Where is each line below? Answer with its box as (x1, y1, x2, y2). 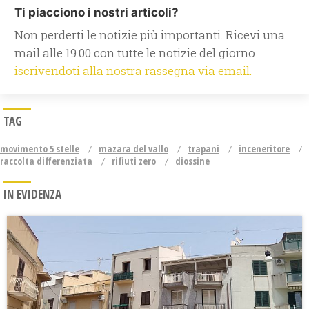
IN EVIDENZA (3, 186, 61, 203)
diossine (175, 154, 210, 168)
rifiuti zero (112, 154, 156, 168)
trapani (188, 142, 219, 156)
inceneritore (239, 142, 290, 156)
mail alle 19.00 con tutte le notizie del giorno (14, 45, 255, 61)
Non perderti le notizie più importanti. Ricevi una (14, 27, 285, 43)
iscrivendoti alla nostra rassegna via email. (14, 63, 252, 79)
